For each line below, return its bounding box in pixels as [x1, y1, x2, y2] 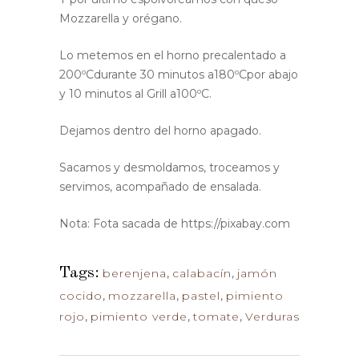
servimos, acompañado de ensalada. [59, 179, 261, 194]
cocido [59, 288, 103, 303]
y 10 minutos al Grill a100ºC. [59, 86, 212, 101]
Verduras [245, 309, 300, 324]
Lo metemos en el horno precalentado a [59, 47, 286, 63]
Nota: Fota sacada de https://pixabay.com [59, 216, 290, 231]
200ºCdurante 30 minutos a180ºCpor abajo [59, 67, 298, 82]
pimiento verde [91, 309, 188, 324]
